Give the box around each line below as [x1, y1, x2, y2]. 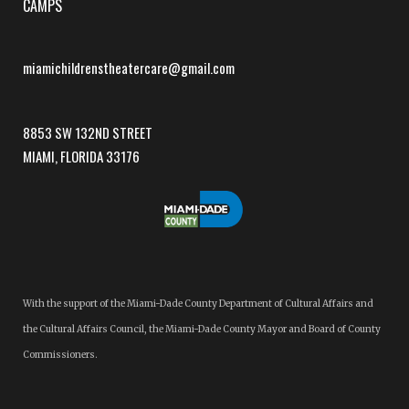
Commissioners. [23, 349, 98, 362]
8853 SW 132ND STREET [23, 122, 152, 143]
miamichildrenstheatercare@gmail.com [23, 58, 235, 79]
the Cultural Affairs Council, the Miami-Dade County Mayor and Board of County [23, 323, 381, 336]
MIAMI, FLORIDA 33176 [23, 146, 140, 167]
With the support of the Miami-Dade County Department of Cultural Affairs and [23, 298, 373, 310]
